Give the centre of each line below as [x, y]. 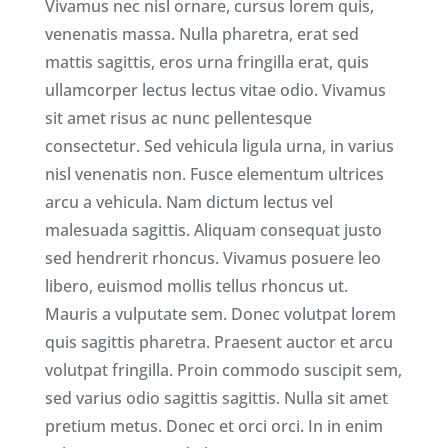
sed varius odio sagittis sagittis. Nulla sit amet [216, 398]
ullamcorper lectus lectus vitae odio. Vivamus [215, 90]
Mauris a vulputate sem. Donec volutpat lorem [220, 314]
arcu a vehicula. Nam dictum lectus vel [188, 202]
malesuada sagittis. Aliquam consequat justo [213, 230]
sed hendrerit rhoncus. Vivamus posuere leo [212, 258]
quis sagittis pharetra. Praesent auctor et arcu [218, 342]
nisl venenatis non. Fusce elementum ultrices [214, 174]
